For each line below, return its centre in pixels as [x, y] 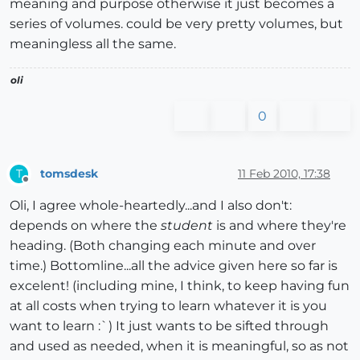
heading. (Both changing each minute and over [163, 246]
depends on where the [85, 226]
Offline [41, 186]
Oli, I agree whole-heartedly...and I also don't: [151, 206]
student [187, 226]
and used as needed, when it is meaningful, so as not [179, 346]
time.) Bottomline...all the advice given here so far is [174, 266]
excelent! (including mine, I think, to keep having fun [180, 286]
